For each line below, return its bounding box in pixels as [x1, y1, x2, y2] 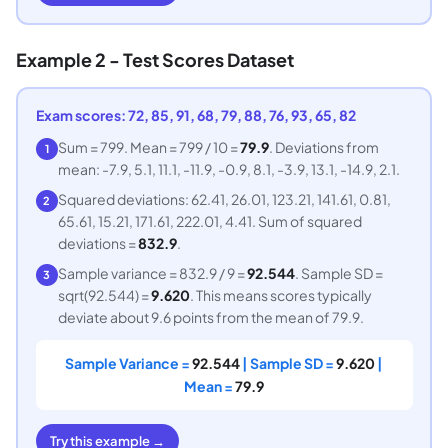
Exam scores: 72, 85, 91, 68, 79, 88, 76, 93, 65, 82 [35, 105, 356, 124]
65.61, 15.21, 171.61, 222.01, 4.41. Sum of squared [57, 211, 362, 230]
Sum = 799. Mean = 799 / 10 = [57, 137, 240, 156]
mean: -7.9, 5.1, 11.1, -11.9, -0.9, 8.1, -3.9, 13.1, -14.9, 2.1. [57, 159, 400, 178]
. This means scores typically [189, 285, 372, 304]
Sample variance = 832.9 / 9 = [57, 263, 247, 282]
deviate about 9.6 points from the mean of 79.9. [57, 307, 364, 326]
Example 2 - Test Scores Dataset [16, 48, 294, 71]
